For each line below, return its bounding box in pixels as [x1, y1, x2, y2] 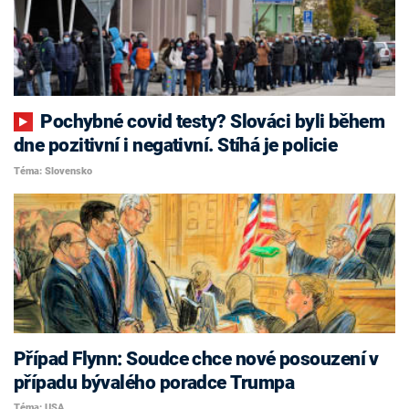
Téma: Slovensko [14, 164, 92, 177]
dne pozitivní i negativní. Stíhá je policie [14, 134, 338, 157]
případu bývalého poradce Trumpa [14, 371, 294, 393]
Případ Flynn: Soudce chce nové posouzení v [14, 347, 379, 370]
